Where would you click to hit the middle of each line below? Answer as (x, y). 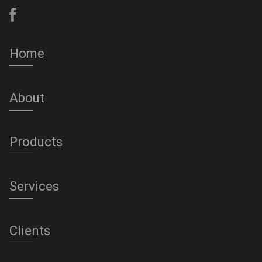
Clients (30, 230)
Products (36, 142)
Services (34, 186)
